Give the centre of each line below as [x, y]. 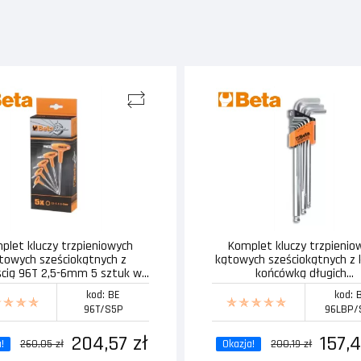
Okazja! [239, 344]
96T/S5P [103, 310]
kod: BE [104, 295]
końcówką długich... [304, 274]
